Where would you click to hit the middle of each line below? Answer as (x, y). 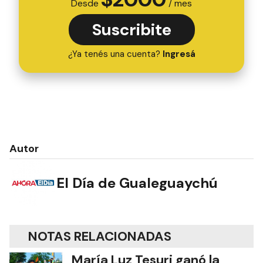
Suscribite (131, 30)
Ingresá (179, 54)
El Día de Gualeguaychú (137, 183)
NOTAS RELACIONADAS (100, 236)
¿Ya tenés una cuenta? (115, 54)
